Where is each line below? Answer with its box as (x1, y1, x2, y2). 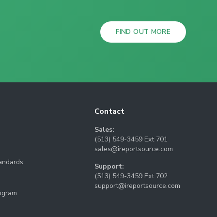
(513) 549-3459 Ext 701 (94, 135, 168, 144)
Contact (94, 106, 125, 117)
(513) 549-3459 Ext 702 (94, 171, 168, 181)
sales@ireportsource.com (94, 144, 173, 154)
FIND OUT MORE (116, 27, 170, 36)
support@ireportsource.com (94, 181, 181, 190)
